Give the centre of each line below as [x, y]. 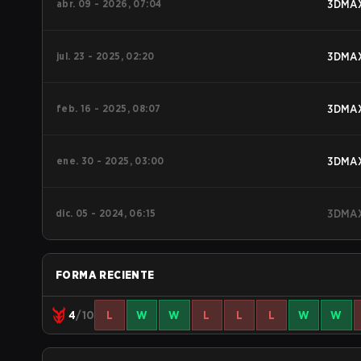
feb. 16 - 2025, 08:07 [109, 108]
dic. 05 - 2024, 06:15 [106, 213]
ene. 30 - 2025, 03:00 [110, 161]
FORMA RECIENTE [105, 275]
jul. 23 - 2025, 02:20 [106, 56]
